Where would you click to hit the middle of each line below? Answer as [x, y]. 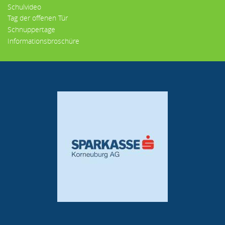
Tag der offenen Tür [38, 18]
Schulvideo [24, 7]
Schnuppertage [31, 30]
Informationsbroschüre [43, 41]
